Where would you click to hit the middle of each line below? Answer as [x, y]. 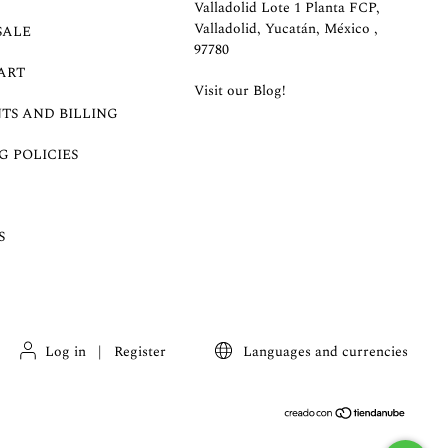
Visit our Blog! [240, 90]
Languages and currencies [323, 351]
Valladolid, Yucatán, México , [286, 28]
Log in [66, 351]
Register [140, 351]
